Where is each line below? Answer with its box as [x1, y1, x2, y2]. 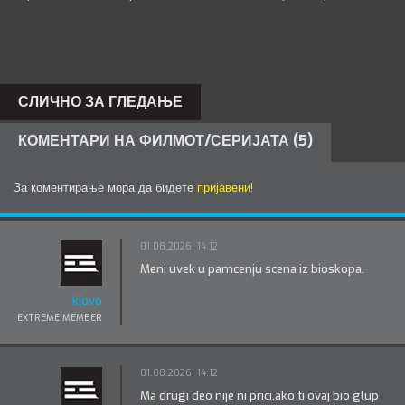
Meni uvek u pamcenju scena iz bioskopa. [140, 261, 364, 277]
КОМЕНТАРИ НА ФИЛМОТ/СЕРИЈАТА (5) [18, 131, 313, 150]
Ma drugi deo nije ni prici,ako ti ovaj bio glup [140, 388, 379, 403]
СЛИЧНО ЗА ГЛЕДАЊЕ [18, 92, 183, 111]
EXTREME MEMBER [17, 312, 102, 324]
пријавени [197, 180, 250, 195]
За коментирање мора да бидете [14, 180, 197, 195]
